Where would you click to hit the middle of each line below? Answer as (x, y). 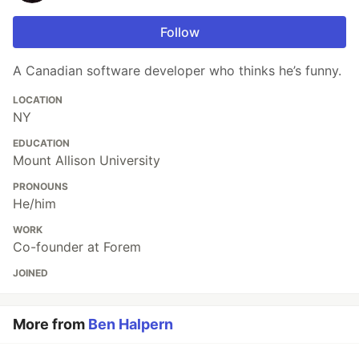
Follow (179, 32)
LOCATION (38, 99)
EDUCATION (41, 143)
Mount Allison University (87, 160)
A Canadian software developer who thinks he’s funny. (177, 70)
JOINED (30, 272)
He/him (34, 203)
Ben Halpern (131, 324)
